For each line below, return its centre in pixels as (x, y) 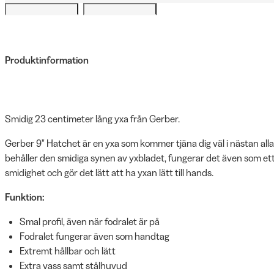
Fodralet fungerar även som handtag (94, 236)
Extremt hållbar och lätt (68, 251)
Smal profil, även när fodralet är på (90, 221)
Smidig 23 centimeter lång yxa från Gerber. (92, 119)
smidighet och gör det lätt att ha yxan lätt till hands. (109, 172)
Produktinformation (47, 60)
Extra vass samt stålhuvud (74, 265)
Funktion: (25, 197)
